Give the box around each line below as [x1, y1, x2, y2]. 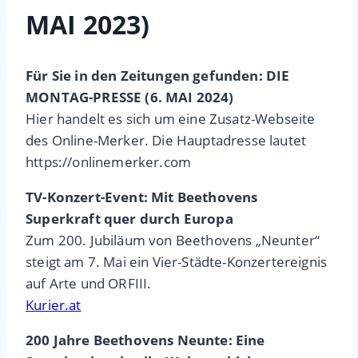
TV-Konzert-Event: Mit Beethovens [26, 188, 258, 207]
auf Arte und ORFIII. [26, 274, 152, 293]
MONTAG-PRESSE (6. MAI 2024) [26, 88, 234, 107]
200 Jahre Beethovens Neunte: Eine [26, 331, 265, 350]
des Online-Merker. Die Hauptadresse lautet [26, 131, 307, 150]
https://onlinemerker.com [26, 153, 192, 172]
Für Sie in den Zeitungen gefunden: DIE [26, 66, 293, 86]
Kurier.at [26, 296, 82, 315]
